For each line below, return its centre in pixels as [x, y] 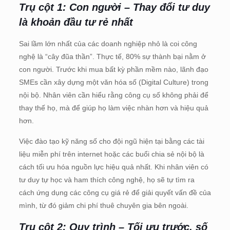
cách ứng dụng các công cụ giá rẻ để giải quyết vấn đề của [115, 192]
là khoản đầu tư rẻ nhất [76, 22]
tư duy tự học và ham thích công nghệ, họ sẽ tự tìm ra [107, 179]
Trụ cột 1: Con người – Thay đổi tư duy [114, 7]
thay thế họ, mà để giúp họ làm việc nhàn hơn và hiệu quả [113, 108]
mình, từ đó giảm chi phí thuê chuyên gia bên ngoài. [103, 205]
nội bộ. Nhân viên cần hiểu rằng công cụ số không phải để [113, 95]
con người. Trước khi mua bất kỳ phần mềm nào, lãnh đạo [113, 69]
